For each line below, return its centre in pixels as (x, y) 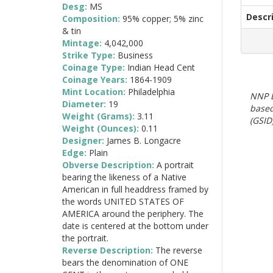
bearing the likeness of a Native (124, 177)
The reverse (179, 250)
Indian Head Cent (161, 67)
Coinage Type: (95, 67)
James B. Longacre (144, 140)
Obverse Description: (109, 165)
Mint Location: (95, 91)
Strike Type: (90, 55)
